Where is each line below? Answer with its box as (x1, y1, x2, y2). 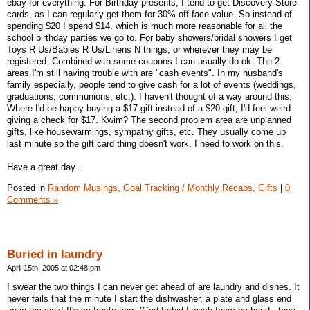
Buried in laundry (7, 247, 102, 261)
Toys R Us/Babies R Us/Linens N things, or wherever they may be (7, 44, 272, 55)
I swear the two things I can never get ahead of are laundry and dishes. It (7, 281, 300, 292)
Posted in (7, 182, 48, 193)
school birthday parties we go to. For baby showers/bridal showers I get (7, 33, 292, 44)
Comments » (7, 194, 58, 205)
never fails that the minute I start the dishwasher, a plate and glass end (7, 293, 291, 304)
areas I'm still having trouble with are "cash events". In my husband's (7, 68, 283, 79)
